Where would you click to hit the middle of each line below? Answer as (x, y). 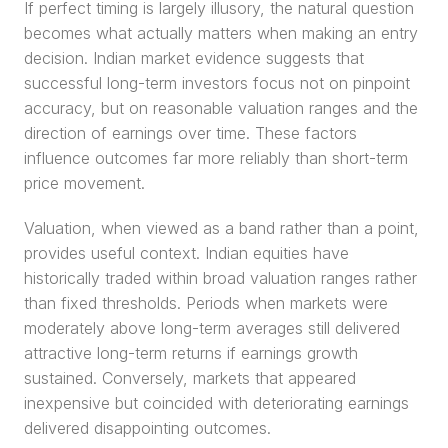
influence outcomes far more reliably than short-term (216, 158)
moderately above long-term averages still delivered (212, 328)
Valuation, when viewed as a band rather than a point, (221, 228)
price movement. (84, 183)
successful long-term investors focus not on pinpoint (217, 83)
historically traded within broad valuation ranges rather (220, 278)
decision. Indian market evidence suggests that (194, 58)
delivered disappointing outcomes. (147, 428)
